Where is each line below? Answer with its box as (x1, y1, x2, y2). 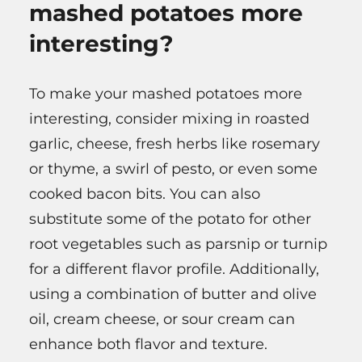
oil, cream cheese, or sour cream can (29, 309, 295, 328)
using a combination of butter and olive (29, 284, 317, 303)
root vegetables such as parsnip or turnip (29, 234, 327, 253)
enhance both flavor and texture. (29, 335, 267, 353)
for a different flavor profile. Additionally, (29, 259, 319, 278)
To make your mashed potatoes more (29, 84, 302, 103)
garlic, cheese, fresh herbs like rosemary (29, 134, 320, 153)
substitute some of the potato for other (29, 209, 311, 228)
